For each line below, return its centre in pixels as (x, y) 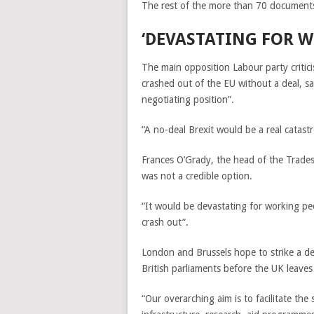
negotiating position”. (188, 100)
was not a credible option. (197, 176)
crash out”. (165, 222)
